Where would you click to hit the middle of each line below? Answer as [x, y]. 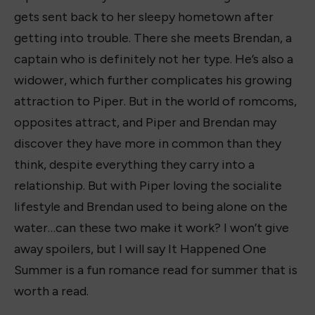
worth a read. [51, 291]
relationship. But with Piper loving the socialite [148, 185]
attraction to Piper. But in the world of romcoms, [155, 101]
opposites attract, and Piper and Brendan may [145, 122]
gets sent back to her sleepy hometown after [144, 17]
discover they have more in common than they [148, 143]
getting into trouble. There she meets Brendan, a [153, 38]
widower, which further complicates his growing [153, 80]
